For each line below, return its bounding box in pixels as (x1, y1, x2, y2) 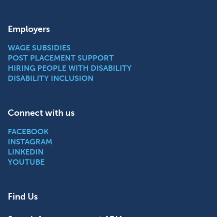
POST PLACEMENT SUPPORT (8, 53, 114, 62)
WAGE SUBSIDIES (8, 43, 71, 52)
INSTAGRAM (8, 137, 52, 146)
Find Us (8, 191, 38, 202)
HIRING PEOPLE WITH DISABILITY (8, 63, 132, 73)
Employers (8, 23, 50, 34)
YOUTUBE (8, 157, 45, 167)
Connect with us (8, 107, 75, 118)
